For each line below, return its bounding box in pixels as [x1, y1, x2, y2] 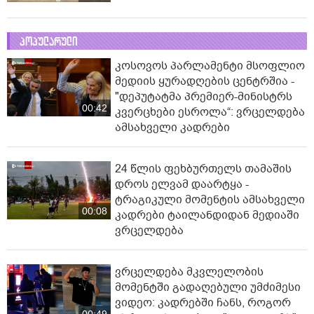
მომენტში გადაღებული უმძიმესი [115, 280, 301, 296]
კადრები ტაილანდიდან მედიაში [115, 207, 299, 224]
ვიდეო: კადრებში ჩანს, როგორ [115, 295, 291, 311]
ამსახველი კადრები [115, 120, 230, 136]
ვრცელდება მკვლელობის [115, 264, 264, 280]
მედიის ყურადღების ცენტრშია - [115, 74, 294, 90]
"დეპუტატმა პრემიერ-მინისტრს [115, 89, 292, 105]
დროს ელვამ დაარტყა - [115, 177, 249, 193]
